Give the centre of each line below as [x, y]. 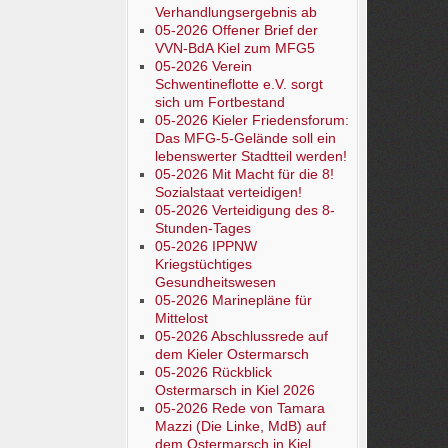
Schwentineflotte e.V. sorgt [238, 84]
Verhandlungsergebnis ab [235, 12]
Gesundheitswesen [215, 282]
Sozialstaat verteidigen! [228, 192]
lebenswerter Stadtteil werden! [250, 156]
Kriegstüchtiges [203, 264]
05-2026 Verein [203, 66]
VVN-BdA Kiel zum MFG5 [234, 48]
